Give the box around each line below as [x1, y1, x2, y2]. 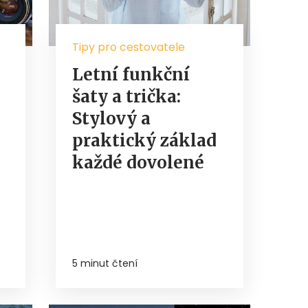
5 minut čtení [72, 256, 137, 271]
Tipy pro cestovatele [72, 39, 185, 56]
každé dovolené [72, 152, 204, 174]
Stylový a [72, 108, 151, 130]
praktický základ [72, 130, 217, 152]
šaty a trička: [72, 86, 181, 108]
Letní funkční [72, 64, 190, 86]
